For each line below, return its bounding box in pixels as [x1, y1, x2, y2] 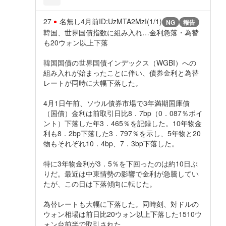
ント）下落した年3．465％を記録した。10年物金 [43, 118, 202, 128]
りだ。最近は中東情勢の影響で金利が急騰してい [43, 168, 199, 179]
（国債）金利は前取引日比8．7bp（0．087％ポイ [43, 107, 203, 118]
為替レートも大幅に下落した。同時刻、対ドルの [43, 198, 199, 209]
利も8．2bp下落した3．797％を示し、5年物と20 [43, 128, 201, 138]
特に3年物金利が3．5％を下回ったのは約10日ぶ [43, 158, 198, 168]
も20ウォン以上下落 [43, 37, 108, 47]
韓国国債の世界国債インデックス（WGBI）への [43, 57, 196, 68]
